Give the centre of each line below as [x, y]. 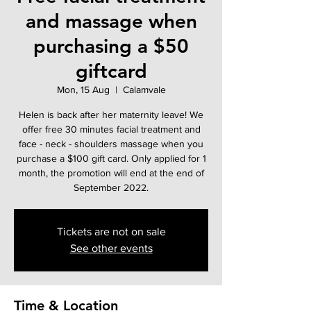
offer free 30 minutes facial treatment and [111, 129]
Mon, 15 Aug [83, 89]
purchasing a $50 [111, 45]
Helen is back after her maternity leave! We [111, 114]
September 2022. [111, 187]
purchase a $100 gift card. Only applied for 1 [111, 158]
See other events [111, 248]
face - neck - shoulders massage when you [111, 143]
